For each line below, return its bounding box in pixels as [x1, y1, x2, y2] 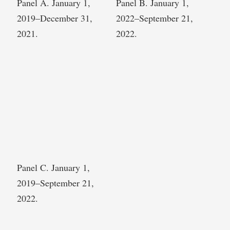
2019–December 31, [17, 12, 92, 25]
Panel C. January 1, [17, 161, 90, 174]
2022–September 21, [116, 12, 193, 25]
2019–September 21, [17, 177, 94, 189]
